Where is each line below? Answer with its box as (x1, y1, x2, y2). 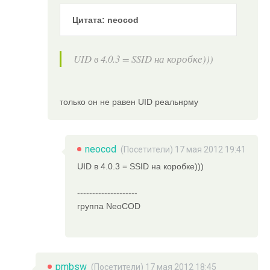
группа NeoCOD (77, 201, 140, 212)
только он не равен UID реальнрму (60, 97, 198, 107)
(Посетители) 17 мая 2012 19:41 (121, 145, 246, 155)
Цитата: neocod (72, 14, 139, 25)
